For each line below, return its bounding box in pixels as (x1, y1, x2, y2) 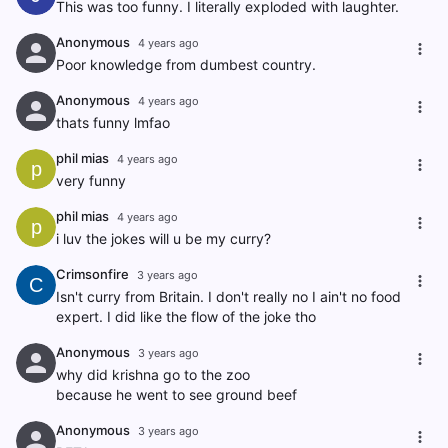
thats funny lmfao (56, 114, 170, 131)
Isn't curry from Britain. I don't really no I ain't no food (56, 288, 401, 305)
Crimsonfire (56, 266, 129, 282)
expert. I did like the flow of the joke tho (56, 308, 316, 325)
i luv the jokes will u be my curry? (56, 230, 271, 247)
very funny (56, 172, 126, 189)
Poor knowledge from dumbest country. (56, 56, 316, 73)
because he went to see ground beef (56, 386, 297, 403)
